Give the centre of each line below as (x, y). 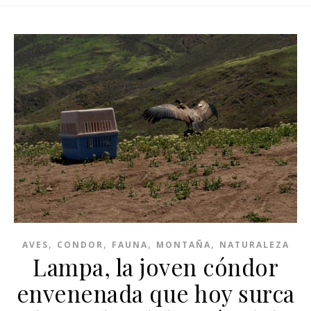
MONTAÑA (183, 244)
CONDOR (80, 244)
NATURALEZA (254, 244)
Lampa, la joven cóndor (155, 266)
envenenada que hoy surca (155, 293)
